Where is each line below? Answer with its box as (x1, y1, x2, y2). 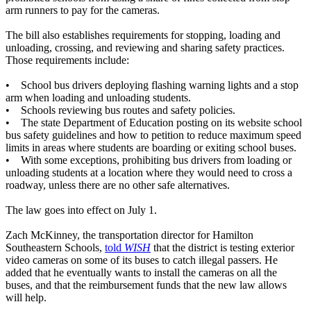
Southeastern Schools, (6, 242, 105, 254)
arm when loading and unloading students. (6, 92, 191, 104)
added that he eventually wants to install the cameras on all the (6, 267, 277, 279)
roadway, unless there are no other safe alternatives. (6, 179, 230, 192)
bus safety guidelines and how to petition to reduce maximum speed (6, 129, 301, 142)
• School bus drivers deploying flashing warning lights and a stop (6, 79, 299, 92)
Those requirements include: (6, 54, 129, 67)
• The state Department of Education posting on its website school (6, 117, 302, 129)
